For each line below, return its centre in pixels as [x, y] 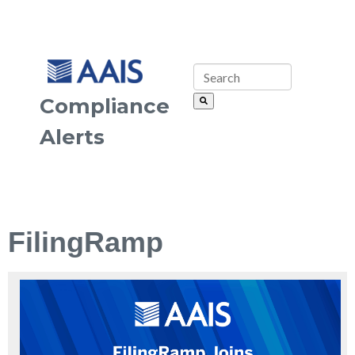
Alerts [72, 137]
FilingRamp [86, 242]
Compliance [105, 107]
